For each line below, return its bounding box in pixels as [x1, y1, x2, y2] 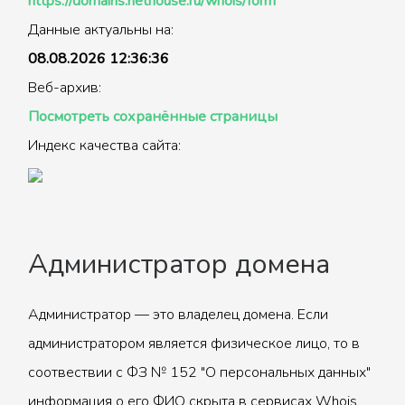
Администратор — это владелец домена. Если [28, 305, 328, 325]
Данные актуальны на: [28, 20, 174, 40]
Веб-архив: [28, 78, 101, 98]
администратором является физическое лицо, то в [28, 334, 360, 353]
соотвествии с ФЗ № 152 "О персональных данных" [28, 363, 371, 382]
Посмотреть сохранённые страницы [28, 107, 278, 127]
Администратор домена [28, 246, 330, 283]
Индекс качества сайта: [28, 136, 181, 155]
